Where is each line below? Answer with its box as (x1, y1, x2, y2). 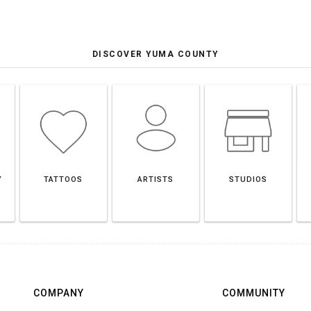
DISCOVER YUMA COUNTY (92, 49, 219, 59)
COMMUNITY (221, 287, 285, 299)
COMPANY (33, 287, 85, 299)
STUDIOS (228, 175, 267, 184)
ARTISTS (137, 175, 174, 184)
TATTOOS (44, 175, 83, 184)
